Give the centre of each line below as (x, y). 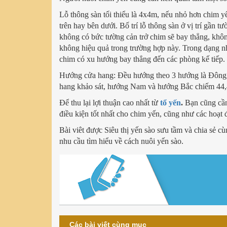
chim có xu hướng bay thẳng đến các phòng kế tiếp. (142, 59)
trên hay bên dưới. (88, 25)
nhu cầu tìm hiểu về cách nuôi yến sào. (121, 141)
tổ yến (171, 102)
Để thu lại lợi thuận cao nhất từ (110, 102)
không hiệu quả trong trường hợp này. (120, 48)
